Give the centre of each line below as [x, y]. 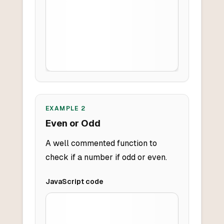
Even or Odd [73, 123]
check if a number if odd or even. [106, 157]
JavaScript [64, 182]
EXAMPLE [63, 109]
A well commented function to [101, 143]
